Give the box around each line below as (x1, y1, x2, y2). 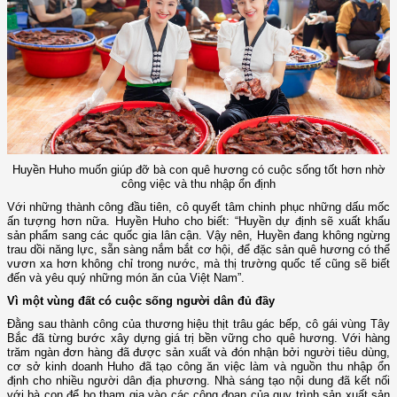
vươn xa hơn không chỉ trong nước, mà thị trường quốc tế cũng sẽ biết (7, 256, 390, 270)
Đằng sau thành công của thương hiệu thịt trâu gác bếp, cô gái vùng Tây (7, 316, 390, 331)
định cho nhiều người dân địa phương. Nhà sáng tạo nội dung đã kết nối (7, 373, 390, 387)
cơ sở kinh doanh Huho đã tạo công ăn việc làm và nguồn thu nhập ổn (7, 359, 390, 373)
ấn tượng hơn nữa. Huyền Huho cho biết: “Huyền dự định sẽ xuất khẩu (7, 214, 390, 228)
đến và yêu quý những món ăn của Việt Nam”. (7, 270, 245, 284)
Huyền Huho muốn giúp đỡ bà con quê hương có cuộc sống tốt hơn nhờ (12, 162, 385, 176)
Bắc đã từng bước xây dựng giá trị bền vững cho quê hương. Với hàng (7, 331, 390, 345)
